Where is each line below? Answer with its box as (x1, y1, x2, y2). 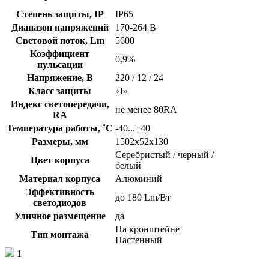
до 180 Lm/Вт (115, 192, 171, 202)
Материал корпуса (19, 173, 100, 184)
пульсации (37, 59, 83, 70)
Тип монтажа (31, 229, 89, 240)
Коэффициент (30, 48, 89, 59)
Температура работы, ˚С (7, 122, 113, 133)
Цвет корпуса (30, 154, 89, 165)
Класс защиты (28, 85, 91, 96)
